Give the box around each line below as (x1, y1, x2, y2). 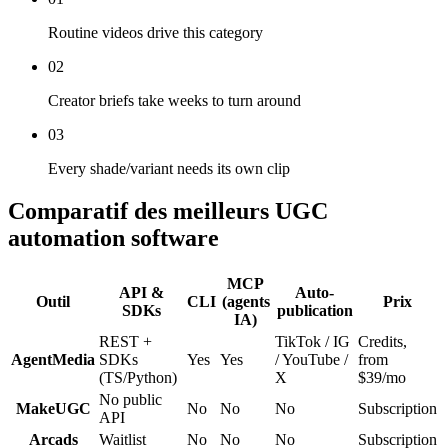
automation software (8, 225, 219, 252)
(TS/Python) (99, 369, 177, 387)
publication (276, 302, 353, 320)
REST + (99, 333, 152, 351)
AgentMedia (11, 351, 95, 369)
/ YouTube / (275, 351, 348, 369)
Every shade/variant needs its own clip (48, 160, 290, 178)
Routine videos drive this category (48, 24, 263, 42)
